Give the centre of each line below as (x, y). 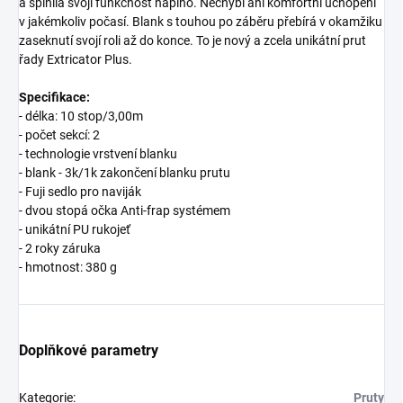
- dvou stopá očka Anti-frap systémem (125, 211)
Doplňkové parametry (89, 351)
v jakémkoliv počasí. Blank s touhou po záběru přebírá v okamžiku (201, 22)
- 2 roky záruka (60, 249)
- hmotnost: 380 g (68, 268)
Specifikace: (54, 98)
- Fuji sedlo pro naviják (80, 192)
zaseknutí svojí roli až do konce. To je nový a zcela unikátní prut (193, 41)
